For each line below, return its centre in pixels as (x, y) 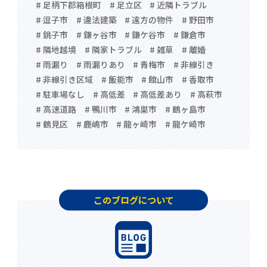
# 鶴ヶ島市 (185, 109)
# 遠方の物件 (149, 19)
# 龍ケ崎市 (185, 124)
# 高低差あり (158, 94)
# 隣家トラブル (113, 49)
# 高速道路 (56, 109)
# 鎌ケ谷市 (145, 34)
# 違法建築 (96, 19)
